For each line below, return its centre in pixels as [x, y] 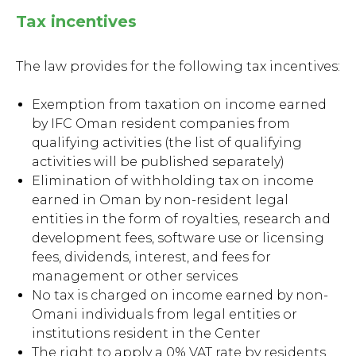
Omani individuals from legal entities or [164, 315]
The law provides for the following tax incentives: [178, 67]
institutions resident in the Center [146, 334]
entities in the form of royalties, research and [181, 219]
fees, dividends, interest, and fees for [151, 257]
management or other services [135, 277]
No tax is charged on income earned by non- [180, 296]
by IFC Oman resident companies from [161, 124]
